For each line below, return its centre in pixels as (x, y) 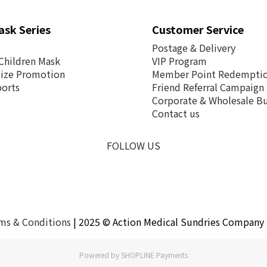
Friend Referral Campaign (208, 87)
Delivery (217, 47)
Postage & (176, 47)
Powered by (100, 254)
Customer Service (198, 29)
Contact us (176, 113)
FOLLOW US (133, 145)
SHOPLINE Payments (154, 254)
